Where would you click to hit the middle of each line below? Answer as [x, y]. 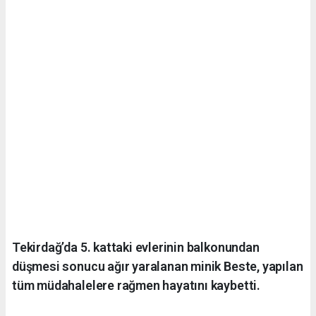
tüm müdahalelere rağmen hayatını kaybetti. [136, 285]
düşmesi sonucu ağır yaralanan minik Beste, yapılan [158, 266]
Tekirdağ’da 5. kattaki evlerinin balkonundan [136, 247]
